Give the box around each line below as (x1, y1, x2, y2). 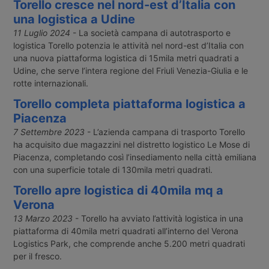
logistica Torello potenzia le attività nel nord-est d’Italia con (13, 40, 244, 51)
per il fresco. (13, 251, 62, 262)
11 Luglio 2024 (13, 28, 70, 38)
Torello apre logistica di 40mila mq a (13, 183, 223, 198)
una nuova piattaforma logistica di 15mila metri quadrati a (13, 53, 239, 64)
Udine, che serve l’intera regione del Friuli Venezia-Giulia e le (13, 65, 248, 76)
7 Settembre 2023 (13, 127, 85, 138)
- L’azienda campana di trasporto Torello (84, 127, 245, 138)
